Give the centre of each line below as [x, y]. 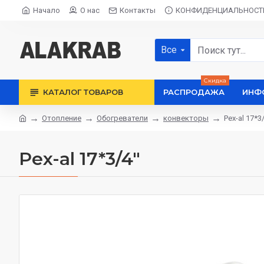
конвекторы [186, 118]
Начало [47, 10]
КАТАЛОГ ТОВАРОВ [83, 92]
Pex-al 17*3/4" [80, 159]
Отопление [62, 118]
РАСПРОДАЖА [194, 92]
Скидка [215, 80]
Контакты [138, 10]
